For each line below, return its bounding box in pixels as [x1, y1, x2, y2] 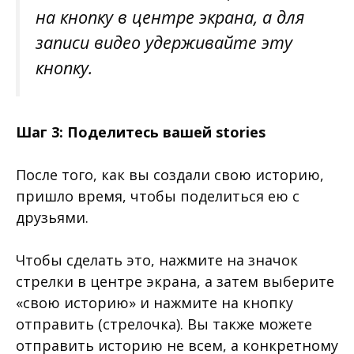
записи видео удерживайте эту [36, 31, 292, 54]
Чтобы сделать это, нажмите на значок [16, 250, 298, 270]
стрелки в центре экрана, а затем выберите [16, 272, 334, 292]
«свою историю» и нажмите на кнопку [16, 293, 293, 313]
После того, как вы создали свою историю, [16, 165, 324, 185]
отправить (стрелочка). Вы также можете [16, 314, 312, 334]
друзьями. [16, 208, 88, 228]
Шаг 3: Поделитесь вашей [16, 122, 216, 142]
